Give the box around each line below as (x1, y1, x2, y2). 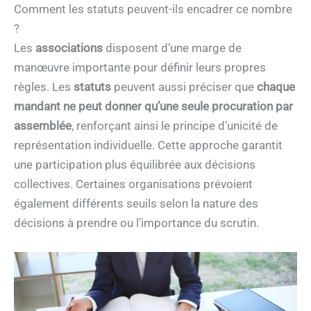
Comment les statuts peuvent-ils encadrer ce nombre (14, 2, 292, 17)
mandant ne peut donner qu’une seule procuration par (14, 99, 293, 114)
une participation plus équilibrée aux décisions (14, 158, 255, 172)
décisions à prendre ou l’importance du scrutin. (14, 216, 259, 230)
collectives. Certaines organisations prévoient (14, 177, 253, 192)
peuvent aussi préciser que (111, 80, 257, 94)
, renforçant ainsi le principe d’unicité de (72, 119, 278, 133)
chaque (257, 80, 295, 94)
